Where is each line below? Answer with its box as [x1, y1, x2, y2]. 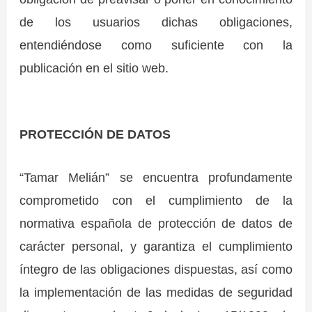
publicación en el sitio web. [19, 61, 169, 76]
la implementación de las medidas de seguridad [19, 285, 292, 300]
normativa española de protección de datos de [19, 216, 292, 231]
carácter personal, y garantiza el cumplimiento [19, 239, 292, 254]
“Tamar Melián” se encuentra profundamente [19, 170, 292, 185]
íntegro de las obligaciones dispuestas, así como [19, 262, 292, 277]
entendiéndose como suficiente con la [19, 38, 292, 53]
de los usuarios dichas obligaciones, [19, 15, 292, 30]
